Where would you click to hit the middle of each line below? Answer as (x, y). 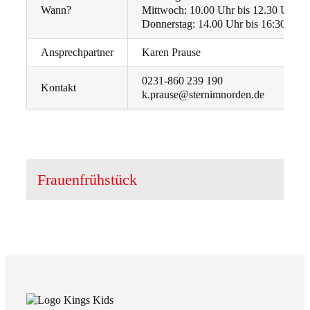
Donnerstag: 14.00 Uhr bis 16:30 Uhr (224, 24)
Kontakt (58, 88)
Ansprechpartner (77, 53)
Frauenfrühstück (87, 180)
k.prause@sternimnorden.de (203, 95)
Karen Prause (171, 53)
